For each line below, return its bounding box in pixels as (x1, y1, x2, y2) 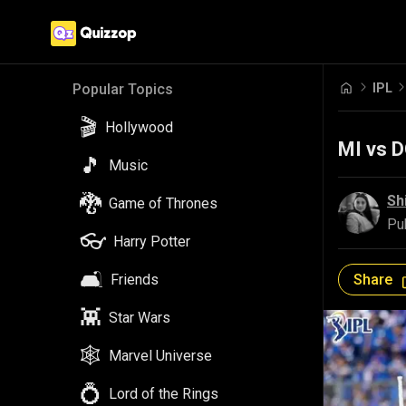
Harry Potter (113, 233, 190, 250)
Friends (111, 271, 159, 288)
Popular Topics (72, 81, 173, 98)
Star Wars (109, 309, 170, 326)
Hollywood (105, 119, 173, 136)
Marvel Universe (109, 347, 212, 364)
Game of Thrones (109, 195, 217, 212)
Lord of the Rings (109, 385, 218, 402)
